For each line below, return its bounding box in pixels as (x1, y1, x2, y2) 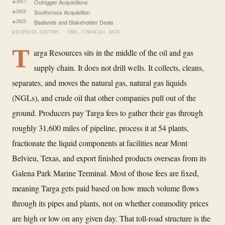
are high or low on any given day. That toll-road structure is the (12, 212, 210, 223)
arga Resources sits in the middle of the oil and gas (34, 47, 193, 58)
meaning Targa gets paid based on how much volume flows (12, 182, 199, 193)
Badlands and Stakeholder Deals (34, 18, 114, 26)
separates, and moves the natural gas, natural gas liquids (12, 77, 187, 88)
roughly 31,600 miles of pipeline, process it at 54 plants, (12, 122, 189, 133)
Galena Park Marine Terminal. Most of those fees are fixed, (12, 167, 199, 178)
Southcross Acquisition (34, 8, 90, 16)
